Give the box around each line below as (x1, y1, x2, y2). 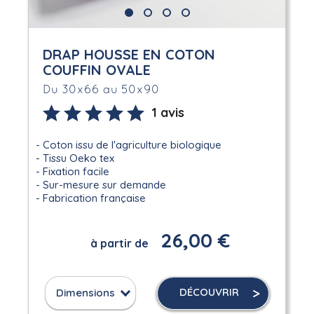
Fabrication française (42, 191, 146, 205)
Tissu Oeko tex (42, 151, 114, 165)
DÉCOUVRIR (179, 285, 239, 299)
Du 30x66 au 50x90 (42, 84, 160, 95)
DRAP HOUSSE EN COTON (42, 45, 215, 63)
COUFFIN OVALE (42, 60, 151, 78)
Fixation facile (42, 164, 109, 178)
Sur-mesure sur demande (42, 177, 166, 191)
